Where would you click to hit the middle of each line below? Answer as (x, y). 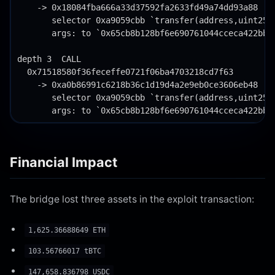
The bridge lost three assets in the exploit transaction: (132, 199)
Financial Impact (64, 162)
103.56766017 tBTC (65, 251)
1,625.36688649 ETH (67, 230)
